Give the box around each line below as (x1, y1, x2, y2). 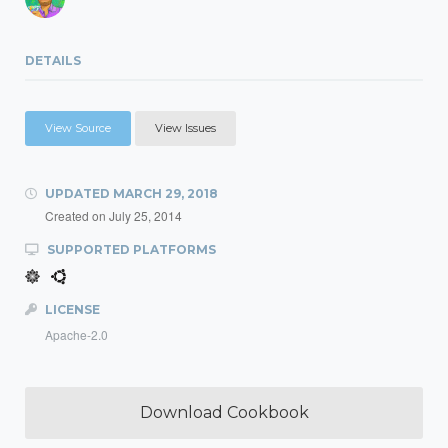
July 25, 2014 (109, 207, 182, 224)
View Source (45, 121, 111, 135)
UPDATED (42, 186, 113, 201)
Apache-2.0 (45, 326, 108, 343)
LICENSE (42, 302, 100, 317)
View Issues (155, 121, 216, 135)
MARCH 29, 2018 (113, 186, 218, 201)
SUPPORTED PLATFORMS (44, 242, 216, 257)
